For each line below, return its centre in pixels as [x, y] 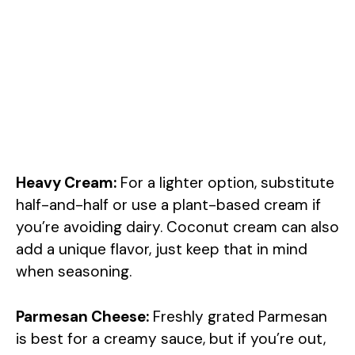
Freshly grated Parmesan [238, 316]
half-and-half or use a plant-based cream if [168, 205]
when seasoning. [74, 272]
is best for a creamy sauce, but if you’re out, [171, 338]
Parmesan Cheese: [82, 316]
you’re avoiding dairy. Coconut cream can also [177, 227]
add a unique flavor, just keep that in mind [162, 250]
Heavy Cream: [66, 183]
